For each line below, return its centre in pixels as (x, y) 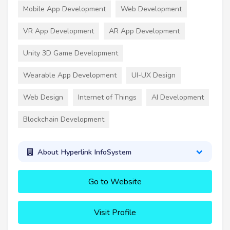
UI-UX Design (154, 75)
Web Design (43, 98)
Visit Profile (115, 213)
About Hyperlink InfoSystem (84, 152)
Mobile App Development (64, 9)
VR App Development (59, 31)
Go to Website (115, 182)
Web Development (151, 9)
